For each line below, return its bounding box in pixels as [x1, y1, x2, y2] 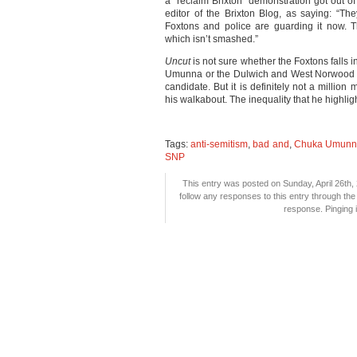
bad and [253, 139, 289, 150]
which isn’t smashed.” [165, 33, 258, 45]
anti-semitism [190, 139, 249, 150]
